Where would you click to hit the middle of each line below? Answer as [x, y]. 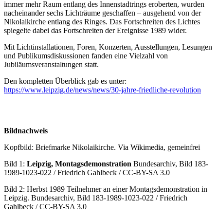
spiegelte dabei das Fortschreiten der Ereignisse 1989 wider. [95, 30]
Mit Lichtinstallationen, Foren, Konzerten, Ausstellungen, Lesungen [108, 47]
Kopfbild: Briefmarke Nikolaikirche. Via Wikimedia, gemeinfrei [102, 147]
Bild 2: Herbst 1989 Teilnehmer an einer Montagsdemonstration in [106, 189]
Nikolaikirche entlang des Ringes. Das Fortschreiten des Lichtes [102, 21]
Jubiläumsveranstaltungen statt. [51, 64]
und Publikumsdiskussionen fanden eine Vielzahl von [86, 55]
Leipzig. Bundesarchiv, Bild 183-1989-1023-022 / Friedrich [96, 198]
